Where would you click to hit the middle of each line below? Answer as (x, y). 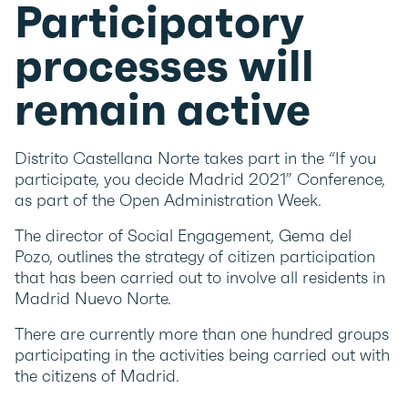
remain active (163, 109)
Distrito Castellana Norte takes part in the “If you (195, 158)
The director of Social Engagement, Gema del (183, 235)
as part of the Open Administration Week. (168, 200)
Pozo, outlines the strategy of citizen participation (195, 256)
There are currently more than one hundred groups (202, 334)
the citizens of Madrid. (97, 376)
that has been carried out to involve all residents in (200, 277)
